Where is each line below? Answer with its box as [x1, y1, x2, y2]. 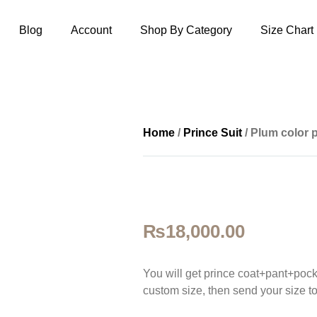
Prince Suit [183, 127, 242, 139]
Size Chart [260, 24, 313, 36]
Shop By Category [140, 24, 232, 36]
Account [71, 24, 112, 36]
